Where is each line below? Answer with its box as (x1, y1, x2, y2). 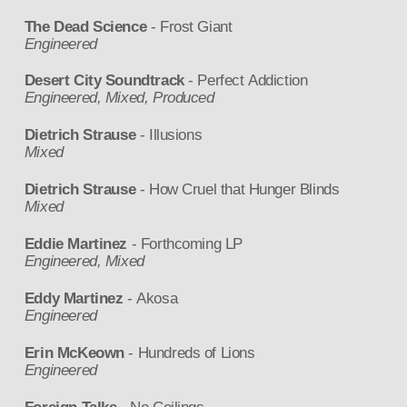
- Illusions (135, 126, 203, 144)
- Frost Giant (146, 17, 233, 35)
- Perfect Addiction (184, 72, 308, 90)
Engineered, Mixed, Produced (24, 89, 214, 107)
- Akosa (123, 289, 178, 307)
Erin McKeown (24, 343, 124, 362)
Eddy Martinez (24, 289, 124, 307)
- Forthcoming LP (127, 235, 243, 253)
